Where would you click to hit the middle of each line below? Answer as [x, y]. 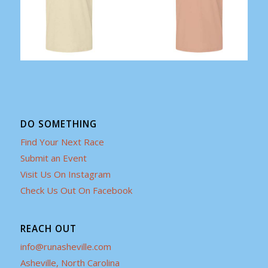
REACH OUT [48, 229]
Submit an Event [53, 158]
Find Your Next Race [62, 141]
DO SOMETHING [58, 124]
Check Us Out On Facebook [76, 190]
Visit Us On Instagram [65, 174]
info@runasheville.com [66, 246]
